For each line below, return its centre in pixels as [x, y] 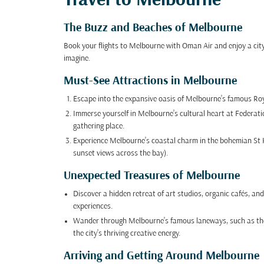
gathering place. [99, 126]
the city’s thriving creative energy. [127, 234]
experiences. [93, 207]
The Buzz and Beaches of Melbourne [153, 28]
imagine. [77, 59]
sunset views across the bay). [121, 154]
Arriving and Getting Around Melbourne [161, 256]
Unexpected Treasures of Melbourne [152, 176]
